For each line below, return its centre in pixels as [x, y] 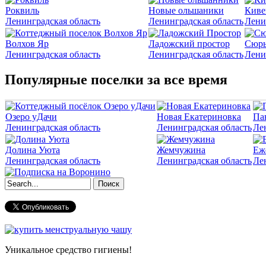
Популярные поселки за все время [116, 80]
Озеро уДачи [31, 117]
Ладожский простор [189, 43]
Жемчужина [181, 150]
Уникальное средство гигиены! [68, 250]
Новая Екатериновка [199, 117]
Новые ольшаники [186, 10]
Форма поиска [51, 197]
